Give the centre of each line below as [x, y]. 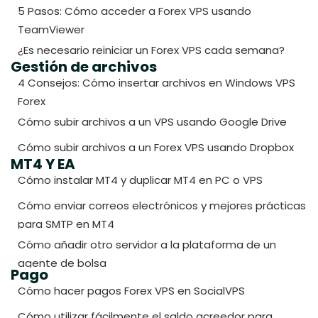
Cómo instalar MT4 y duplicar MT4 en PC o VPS [140, 180]
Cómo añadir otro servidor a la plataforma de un [147, 245]
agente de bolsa [62, 263]
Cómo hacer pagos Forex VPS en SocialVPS [131, 291]
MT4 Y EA [43, 164]
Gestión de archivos [84, 67]
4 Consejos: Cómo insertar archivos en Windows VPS [157, 83]
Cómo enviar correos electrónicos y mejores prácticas [162, 206]
